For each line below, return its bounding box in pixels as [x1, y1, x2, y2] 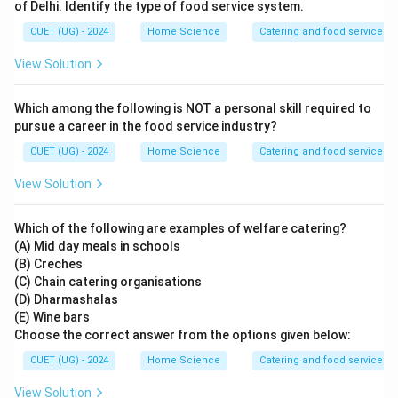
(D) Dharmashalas [14, 292, 118, 306]
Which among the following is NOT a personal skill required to [14, 101, 371, 115]
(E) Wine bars [14, 310, 90, 324]
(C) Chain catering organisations [14, 275, 202, 289]
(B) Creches [14, 257, 83, 271]
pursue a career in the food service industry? [14, 119, 277, 133]
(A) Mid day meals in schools [14, 239, 180, 253]
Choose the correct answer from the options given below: [14, 328, 351, 342]
